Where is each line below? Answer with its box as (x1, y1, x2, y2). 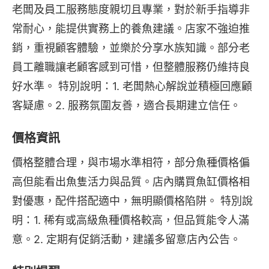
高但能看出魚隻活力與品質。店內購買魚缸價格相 (12, 175, 250, 188)
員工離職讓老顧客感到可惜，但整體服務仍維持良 (12, 61, 250, 73)
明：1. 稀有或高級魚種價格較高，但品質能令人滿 (12, 214, 249, 226)
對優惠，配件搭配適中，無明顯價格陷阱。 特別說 (12, 195, 253, 207)
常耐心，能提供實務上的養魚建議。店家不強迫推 (12, 22, 250, 35)
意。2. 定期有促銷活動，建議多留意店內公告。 (12, 233, 241, 246)
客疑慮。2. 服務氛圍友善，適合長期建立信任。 (12, 99, 241, 112)
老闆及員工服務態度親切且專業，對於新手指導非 (12, 3, 250, 16)
